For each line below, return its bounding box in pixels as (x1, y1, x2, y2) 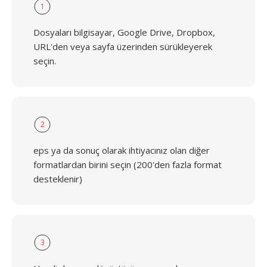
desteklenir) (33, 173, 82, 185)
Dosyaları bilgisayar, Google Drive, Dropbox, (33, 26, 215, 38)
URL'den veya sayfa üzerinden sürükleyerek (33, 41, 212, 52)
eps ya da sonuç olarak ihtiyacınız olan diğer (33, 144, 210, 156)
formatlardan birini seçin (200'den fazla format (33, 159, 222, 170)
